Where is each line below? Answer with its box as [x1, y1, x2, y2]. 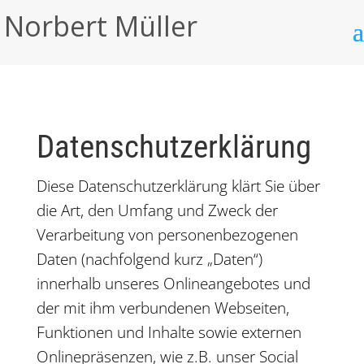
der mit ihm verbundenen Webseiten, [36, 297, 289, 318]
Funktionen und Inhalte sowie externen [36, 322, 301, 343]
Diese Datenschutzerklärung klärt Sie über [36, 175, 320, 197]
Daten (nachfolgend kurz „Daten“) [36, 249, 262, 270]
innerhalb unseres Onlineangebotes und [36, 273, 310, 294]
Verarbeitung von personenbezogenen [36, 224, 298, 245]
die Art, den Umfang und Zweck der [36, 200, 278, 221]
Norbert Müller [4, 7, 197, 45]
